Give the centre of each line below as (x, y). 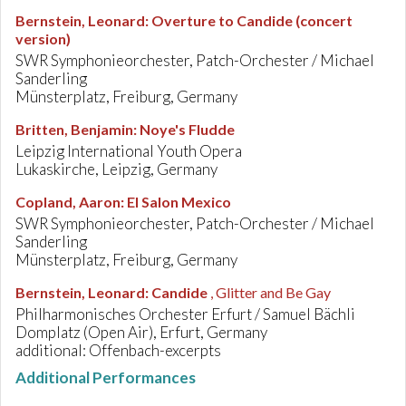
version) (43, 39)
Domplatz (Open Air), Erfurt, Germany (141, 332)
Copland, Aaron (68, 202)
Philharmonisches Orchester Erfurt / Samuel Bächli (185, 314)
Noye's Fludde (187, 129)
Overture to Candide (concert (252, 20)
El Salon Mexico (179, 202)
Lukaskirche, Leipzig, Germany (116, 169)
